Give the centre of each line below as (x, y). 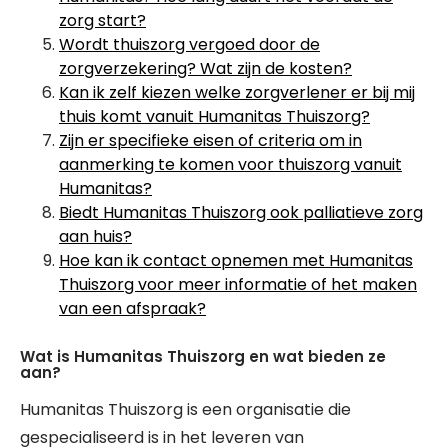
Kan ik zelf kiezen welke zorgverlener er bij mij (237, 92)
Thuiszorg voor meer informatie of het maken (238, 284)
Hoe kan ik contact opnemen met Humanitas (236, 260)
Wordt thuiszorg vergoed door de (189, 44)
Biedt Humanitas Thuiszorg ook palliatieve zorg (241, 212)
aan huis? (95, 236)
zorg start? (102, 20)
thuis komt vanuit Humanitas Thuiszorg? (214, 116)
